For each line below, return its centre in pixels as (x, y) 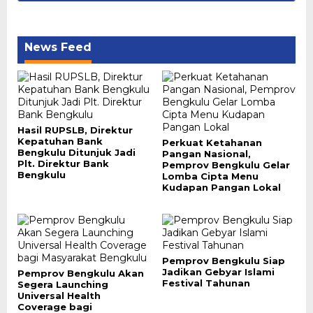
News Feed (58, 47)
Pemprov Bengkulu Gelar (226, 165)
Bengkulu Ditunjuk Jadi (77, 152)
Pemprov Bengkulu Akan (81, 273)
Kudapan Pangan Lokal (221, 187)
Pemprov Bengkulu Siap (223, 261)
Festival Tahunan (206, 283)
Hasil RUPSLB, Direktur (75, 130)
